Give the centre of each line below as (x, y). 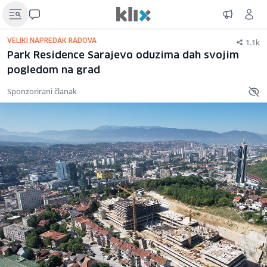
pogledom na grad (54, 71)
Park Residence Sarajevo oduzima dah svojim (123, 56)
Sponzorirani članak (42, 91)
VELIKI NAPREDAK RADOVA (52, 41)
